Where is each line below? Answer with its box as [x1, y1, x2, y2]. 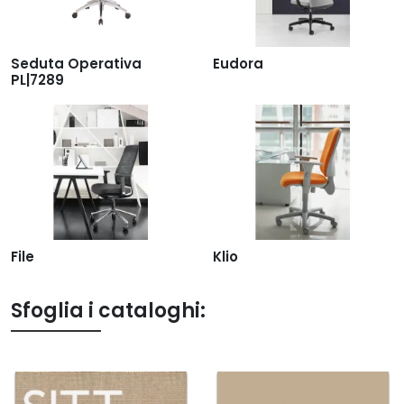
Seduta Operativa [11, 53, 142, 73]
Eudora [213, 53, 263, 73]
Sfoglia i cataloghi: [11, 296, 206, 325]
